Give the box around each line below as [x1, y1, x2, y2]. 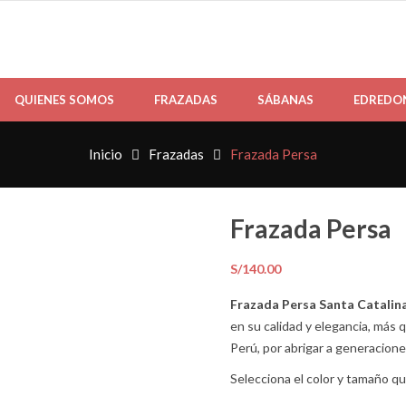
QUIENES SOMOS [14, 92, 114, 108]
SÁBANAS [257, 92, 314, 108]
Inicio [89, 146, 122, 163]
